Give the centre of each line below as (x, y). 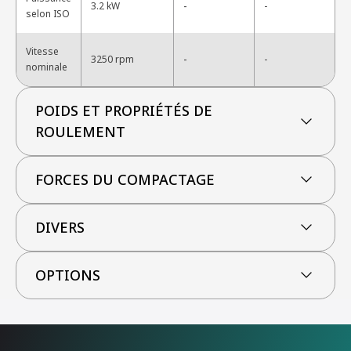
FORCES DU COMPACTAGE (125, 179)
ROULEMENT (80, 131)
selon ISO (48, 13)
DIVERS (60, 227)
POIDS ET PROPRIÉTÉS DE (124, 110)
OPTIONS (68, 275)
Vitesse (42, 51)
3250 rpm (112, 59)
